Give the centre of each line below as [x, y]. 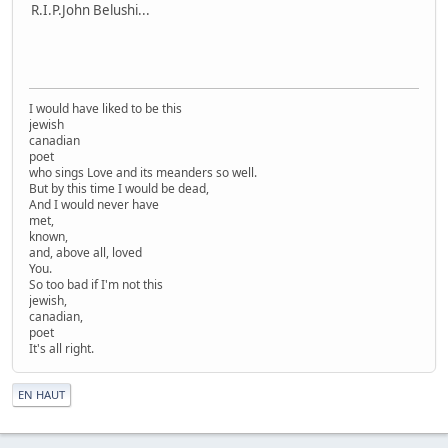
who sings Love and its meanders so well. [143, 172]
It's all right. [61, 348]
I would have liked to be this [105, 108]
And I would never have [94, 204]
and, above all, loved [85, 252]
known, [48, 236]
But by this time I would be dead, [119, 188]
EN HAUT [41, 394]
